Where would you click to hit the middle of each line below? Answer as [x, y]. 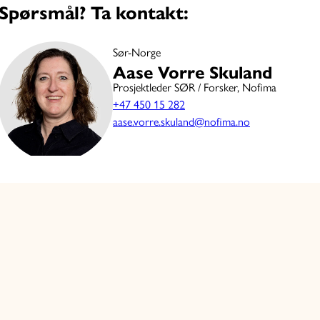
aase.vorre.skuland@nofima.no [181, 121]
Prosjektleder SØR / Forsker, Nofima [195, 87]
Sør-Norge [137, 52]
